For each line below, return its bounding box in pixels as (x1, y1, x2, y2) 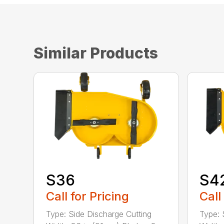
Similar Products (33, 44, 158, 62)
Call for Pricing (46, 188, 129, 203)
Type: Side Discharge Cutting (46, 208, 152, 219)
